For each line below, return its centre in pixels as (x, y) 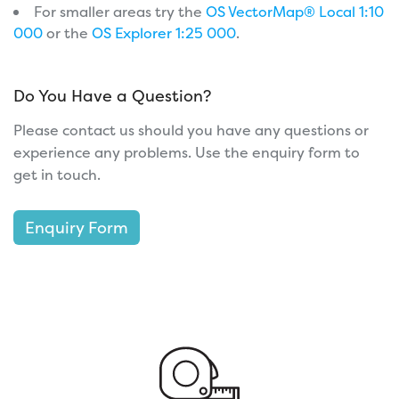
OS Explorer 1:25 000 (164, 33)
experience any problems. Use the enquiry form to (187, 152)
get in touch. (57, 174)
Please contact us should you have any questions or (191, 130)
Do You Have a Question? (112, 95)
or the (67, 33)
